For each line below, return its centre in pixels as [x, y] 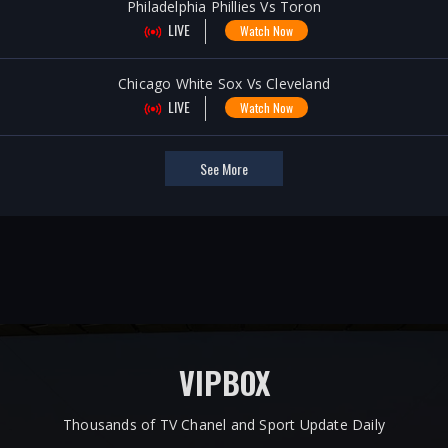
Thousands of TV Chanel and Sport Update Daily [224, 424]
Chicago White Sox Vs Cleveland [224, 83]
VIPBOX [224, 382]
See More [224, 168]
